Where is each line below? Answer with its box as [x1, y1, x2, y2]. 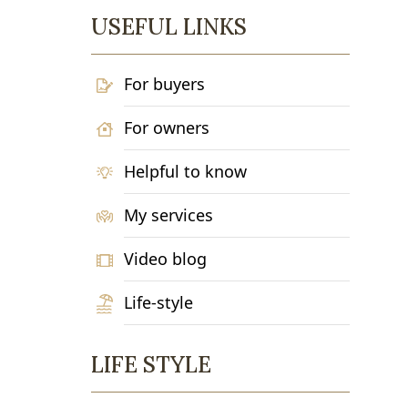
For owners [124, 117, 210, 138]
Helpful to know [124, 160, 248, 182]
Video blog [124, 248, 208, 270]
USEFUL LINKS [91, 13, 248, 41]
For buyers [124, 73, 206, 95]
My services [124, 204, 214, 226]
